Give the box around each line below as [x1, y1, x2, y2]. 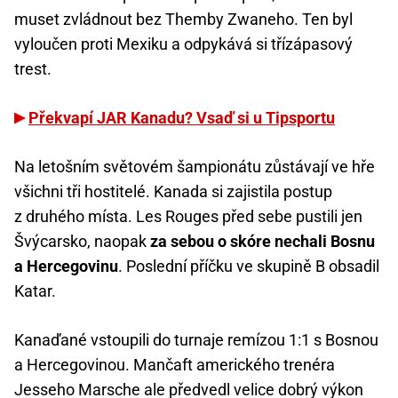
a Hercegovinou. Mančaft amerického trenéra [14, 355, 335, 375]
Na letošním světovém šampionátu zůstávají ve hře [14, 157, 375, 177]
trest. [14, 60, 52, 79]
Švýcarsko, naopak [14, 232, 150, 251]
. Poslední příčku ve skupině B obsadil [118, 257, 379, 276]
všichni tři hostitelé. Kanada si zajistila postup [14, 182, 332, 202]
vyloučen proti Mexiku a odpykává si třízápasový [14, 35, 353, 54]
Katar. [14, 282, 56, 301]
